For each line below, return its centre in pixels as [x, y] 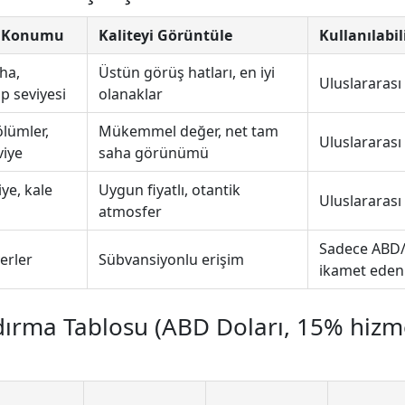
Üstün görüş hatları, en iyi [187, 73]
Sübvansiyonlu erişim [171, 260]
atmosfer [130, 212]
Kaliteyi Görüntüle [165, 36]
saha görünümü [154, 153]
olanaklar [131, 94]
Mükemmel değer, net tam [188, 132]
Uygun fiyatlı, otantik [170, 190]
